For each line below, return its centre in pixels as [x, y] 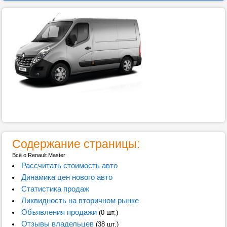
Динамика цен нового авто [67, 177]
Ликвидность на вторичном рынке [80, 200]
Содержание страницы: [76, 144]
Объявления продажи [59, 212]
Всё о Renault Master [39, 155]
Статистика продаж [55, 189]
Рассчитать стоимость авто [69, 165]
